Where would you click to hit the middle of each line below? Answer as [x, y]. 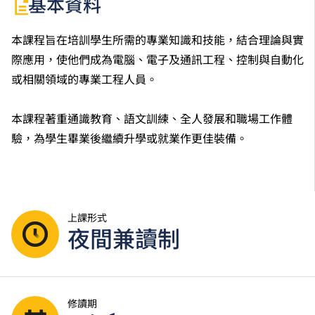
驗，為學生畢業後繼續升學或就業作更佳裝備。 [129, 139]
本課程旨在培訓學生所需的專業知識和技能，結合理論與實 [157, 41]
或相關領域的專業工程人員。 [84, 80]
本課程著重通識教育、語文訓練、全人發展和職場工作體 [152, 120]
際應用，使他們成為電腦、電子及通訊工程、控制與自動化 [157, 60]
